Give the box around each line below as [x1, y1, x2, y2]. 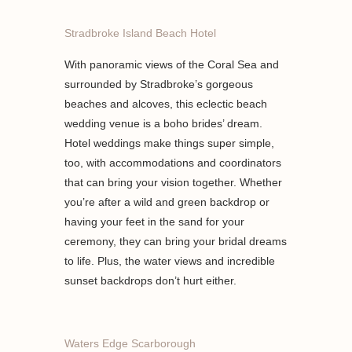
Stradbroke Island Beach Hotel [64, 27, 220, 40]
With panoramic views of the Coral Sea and [64, 58, 280, 71]
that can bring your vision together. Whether [64, 176, 283, 189]
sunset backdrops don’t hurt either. [64, 274, 237, 288]
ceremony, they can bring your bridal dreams [64, 235, 288, 248]
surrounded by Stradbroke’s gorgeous [64, 78, 254, 91]
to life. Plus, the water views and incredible [64, 255, 276, 268]
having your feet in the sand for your [64, 215, 245, 229]
